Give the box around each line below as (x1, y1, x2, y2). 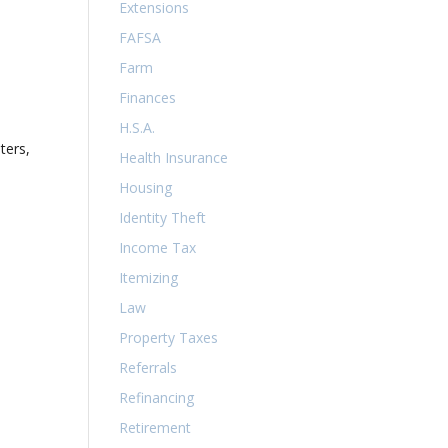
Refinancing (119, 388, 195, 407)
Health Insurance (119, 148, 229, 167)
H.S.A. (119, 118, 156, 137)
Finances (119, 88, 177, 107)
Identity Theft (119, 208, 207, 227)
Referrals (119, 358, 178, 377)
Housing (119, 178, 173, 197)
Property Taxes (119, 328, 219, 347)
